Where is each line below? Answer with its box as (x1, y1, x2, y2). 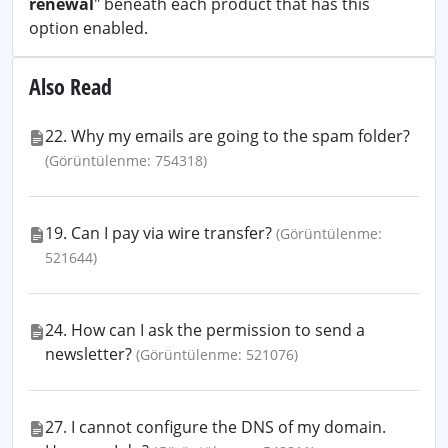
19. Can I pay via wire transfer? (45, 222, 272, 244)
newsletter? (45, 343, 132, 365)
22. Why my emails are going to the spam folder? (45, 125, 410, 147)
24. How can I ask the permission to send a (45, 319, 365, 341)
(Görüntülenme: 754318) (45, 151, 207, 170)
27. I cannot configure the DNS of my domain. (45, 416, 386, 438)
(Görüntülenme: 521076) (136, 345, 298, 364)
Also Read (29, 72, 112, 101)
